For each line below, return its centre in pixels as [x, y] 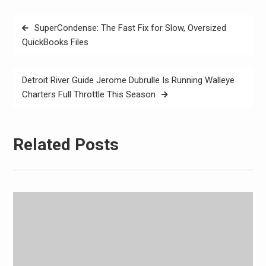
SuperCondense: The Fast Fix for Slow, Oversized [130, 28]
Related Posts [66, 145]
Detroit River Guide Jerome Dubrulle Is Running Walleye [128, 80]
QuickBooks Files [55, 42]
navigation [41, 41]
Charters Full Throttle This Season [88, 94]
